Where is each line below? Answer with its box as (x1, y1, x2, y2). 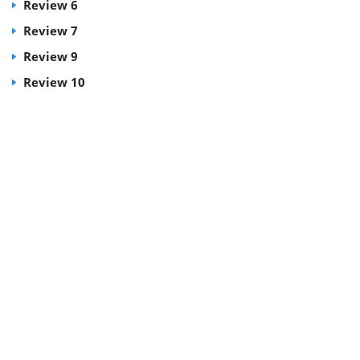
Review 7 (20, 22, 78, 39)
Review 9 (20, 48, 78, 64)
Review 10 (20, 74, 85, 90)
